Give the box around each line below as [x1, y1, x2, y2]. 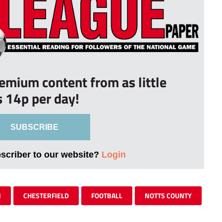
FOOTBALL [91, 190, 122, 201]
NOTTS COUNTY [145, 190, 192, 201]
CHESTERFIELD [23, 190, 69, 201]
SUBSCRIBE [10, 123, 58, 132]
